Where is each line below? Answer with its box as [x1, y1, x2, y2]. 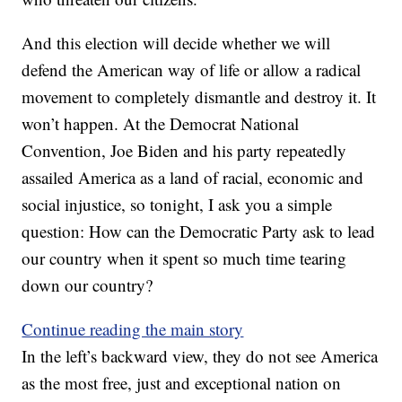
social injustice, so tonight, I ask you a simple [22, 193, 333, 216]
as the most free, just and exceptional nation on [22, 371, 342, 395]
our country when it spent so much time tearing [22, 247, 347, 270]
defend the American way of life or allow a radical [22, 58, 362, 82]
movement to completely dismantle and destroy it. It [22, 85, 377, 109]
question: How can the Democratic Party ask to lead [22, 220, 376, 243]
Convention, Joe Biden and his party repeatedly [22, 139, 347, 162]
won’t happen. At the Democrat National [22, 112, 300, 135]
